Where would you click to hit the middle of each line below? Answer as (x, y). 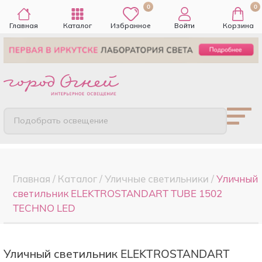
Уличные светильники (157, 178)
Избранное (131, 25)
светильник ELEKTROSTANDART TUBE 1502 (118, 193)
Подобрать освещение (61, 121)
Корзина (238, 25)
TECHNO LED (44, 208)
